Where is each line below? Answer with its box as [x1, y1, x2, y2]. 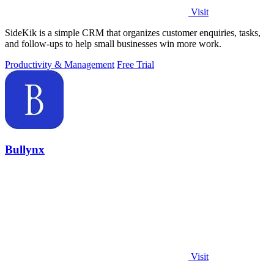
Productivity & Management [5, 59, 114, 70]
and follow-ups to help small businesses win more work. [5, 39, 221, 50]
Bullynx [5, 143, 45, 156]
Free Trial [117, 59, 154, 70]
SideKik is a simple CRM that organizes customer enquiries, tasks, [5, 28, 261, 39]
